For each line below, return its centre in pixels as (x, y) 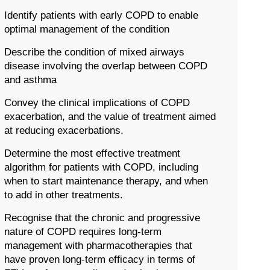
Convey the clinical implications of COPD (97, 103)
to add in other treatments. (63, 195)
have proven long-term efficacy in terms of (99, 260)
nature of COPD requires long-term (83, 232)
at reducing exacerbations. (64, 131)
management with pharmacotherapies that (98, 246)
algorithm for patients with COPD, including (101, 168)
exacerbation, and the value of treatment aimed (110, 117)
